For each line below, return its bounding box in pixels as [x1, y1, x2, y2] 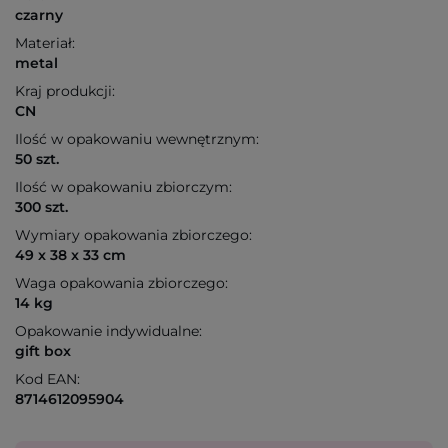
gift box [15, 342, 71, 361]
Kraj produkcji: [15, 82, 115, 101]
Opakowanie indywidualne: [15, 322, 202, 341]
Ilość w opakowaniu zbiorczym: [15, 178, 232, 197]
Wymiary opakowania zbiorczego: [15, 226, 252, 245]
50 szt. [15, 150, 59, 169]
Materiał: [15, 34, 75, 53]
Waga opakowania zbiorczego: [15, 274, 228, 293]
